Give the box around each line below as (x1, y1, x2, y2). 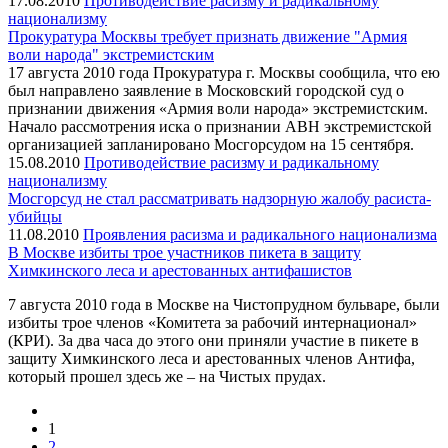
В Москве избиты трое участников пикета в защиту (8, 243, 361, 261)
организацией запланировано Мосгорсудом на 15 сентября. (8, 135, 414, 153)
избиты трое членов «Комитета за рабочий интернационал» (8, 313, 417, 331)
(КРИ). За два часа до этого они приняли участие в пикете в (8, 331, 419, 349)
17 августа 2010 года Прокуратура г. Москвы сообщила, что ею (8, 63, 440, 81)
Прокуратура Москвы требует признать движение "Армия (8, 27, 407, 45)
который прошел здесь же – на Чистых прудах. (8, 367, 326, 385)
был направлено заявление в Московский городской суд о (8, 81, 404, 99)
